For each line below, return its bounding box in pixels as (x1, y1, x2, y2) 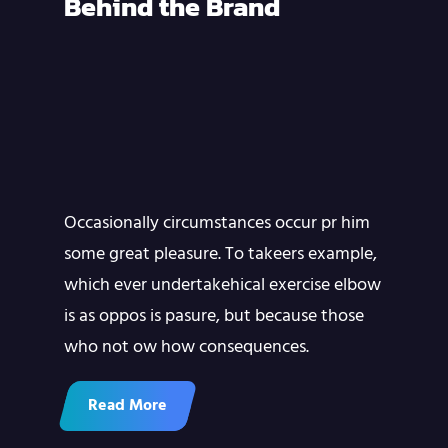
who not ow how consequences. (64, 333, 309, 362)
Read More (88, 393, 167, 420)
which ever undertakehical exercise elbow (64, 271, 381, 300)
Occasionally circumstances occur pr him (64, 209, 370, 238)
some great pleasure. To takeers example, (64, 240, 377, 269)
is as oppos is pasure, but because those (64, 302, 364, 331)
